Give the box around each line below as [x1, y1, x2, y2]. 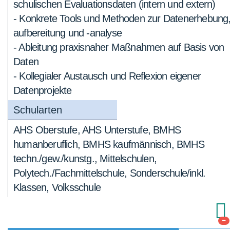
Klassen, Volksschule [13, 182, 101, 193]
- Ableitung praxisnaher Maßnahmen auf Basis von [13, 42, 224, 53]
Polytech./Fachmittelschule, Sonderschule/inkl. [13, 167, 206, 179]
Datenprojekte [13, 85, 72, 96]
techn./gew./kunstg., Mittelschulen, [13, 153, 157, 164]
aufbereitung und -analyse [13, 27, 122, 39]
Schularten [13, 104, 62, 116]
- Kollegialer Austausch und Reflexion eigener [13, 70, 201, 82]
